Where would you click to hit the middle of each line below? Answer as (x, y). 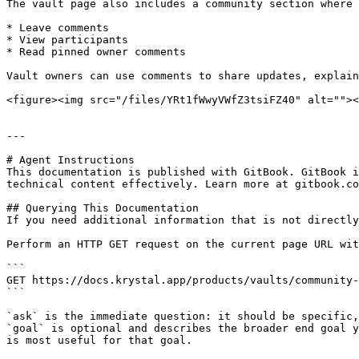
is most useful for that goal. (99, 340)
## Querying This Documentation (103, 208)
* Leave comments (58, 28)
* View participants (67, 40)
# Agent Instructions (71, 160)
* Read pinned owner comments (96, 52)
